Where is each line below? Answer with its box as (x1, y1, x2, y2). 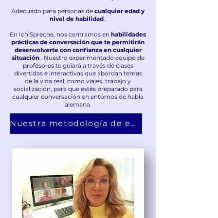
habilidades (111, 30, 146, 38)
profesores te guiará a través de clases (22, 61, 133, 69)
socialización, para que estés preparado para (13, 85, 143, 92)
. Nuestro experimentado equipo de (39, 54, 145, 61)
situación (11, 54, 39, 61)
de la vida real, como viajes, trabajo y (25, 77, 131, 85)
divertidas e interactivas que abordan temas (14, 69, 142, 77)
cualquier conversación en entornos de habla (12, 92, 144, 100)
